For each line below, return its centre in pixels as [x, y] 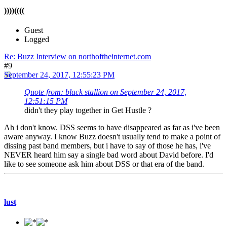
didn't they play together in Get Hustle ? [88, 110]
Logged [37, 39]
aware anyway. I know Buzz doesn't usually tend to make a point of [112, 137]
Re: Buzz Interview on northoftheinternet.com [78, 56]
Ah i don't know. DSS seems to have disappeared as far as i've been [112, 127]
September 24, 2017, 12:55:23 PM [59, 75]
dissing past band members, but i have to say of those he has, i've [107, 146]
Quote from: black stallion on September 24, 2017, [105, 92]
